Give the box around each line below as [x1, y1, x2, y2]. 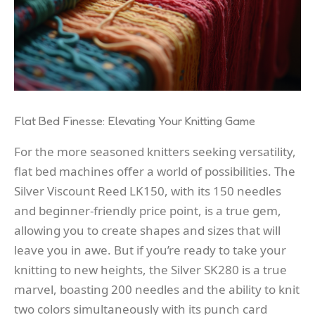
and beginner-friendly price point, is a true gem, [14, 202, 281, 219]
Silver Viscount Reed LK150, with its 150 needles [14, 182, 281, 199]
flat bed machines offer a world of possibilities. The [14, 162, 295, 179]
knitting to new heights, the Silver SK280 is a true [14, 261, 287, 278]
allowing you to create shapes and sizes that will [14, 221, 281, 238]
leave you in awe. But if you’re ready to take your [14, 241, 286, 258]
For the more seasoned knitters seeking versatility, [14, 143, 296, 160]
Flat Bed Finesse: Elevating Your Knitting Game [14, 113, 255, 129]
